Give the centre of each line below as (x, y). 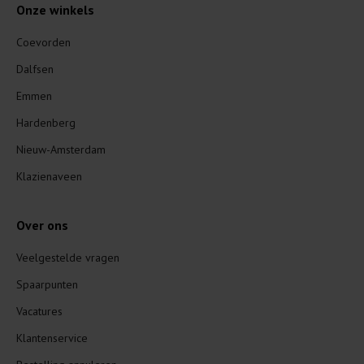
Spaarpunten (47, 285)
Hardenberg (46, 123)
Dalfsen (35, 69)
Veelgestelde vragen (68, 258)
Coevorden (43, 43)
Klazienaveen (49, 177)
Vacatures (39, 312)
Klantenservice (52, 338)
